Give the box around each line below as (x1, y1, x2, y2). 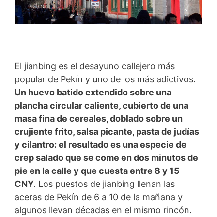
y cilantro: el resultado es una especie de (15, 139, 186, 150)
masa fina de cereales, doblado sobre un (15, 113, 183, 124)
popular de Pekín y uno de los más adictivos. (15, 74, 196, 84)
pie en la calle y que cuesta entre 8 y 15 (15, 165, 180, 176)
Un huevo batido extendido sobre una (15, 87, 171, 97)
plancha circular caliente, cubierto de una (15, 100, 188, 110)
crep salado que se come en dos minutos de (15, 152, 198, 163)
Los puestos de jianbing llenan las (36, 178, 175, 189)
